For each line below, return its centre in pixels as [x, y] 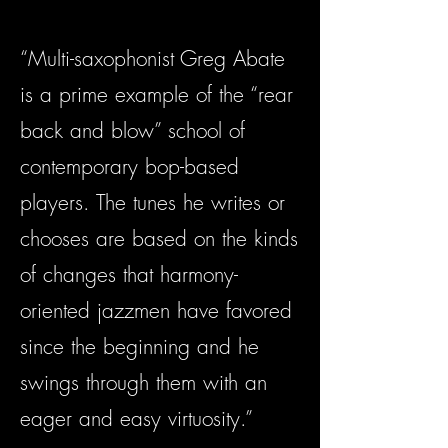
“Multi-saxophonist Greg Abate [152, 59]
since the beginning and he [139, 347]
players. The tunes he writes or [152, 203]
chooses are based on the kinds [159, 239]
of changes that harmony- [129, 275]
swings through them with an [143, 383]
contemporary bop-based [129, 167]
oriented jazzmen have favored [156, 311]
